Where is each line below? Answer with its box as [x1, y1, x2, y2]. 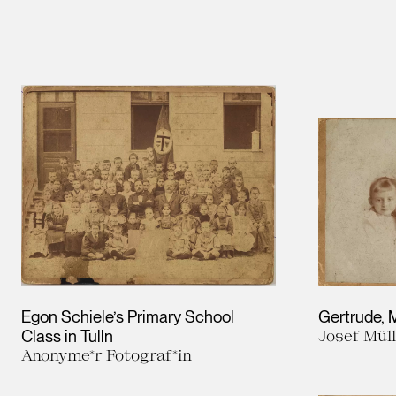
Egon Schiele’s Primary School [21, 307, 234, 327]
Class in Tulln [21, 326, 113, 346]
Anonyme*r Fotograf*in [21, 346, 192, 364]
